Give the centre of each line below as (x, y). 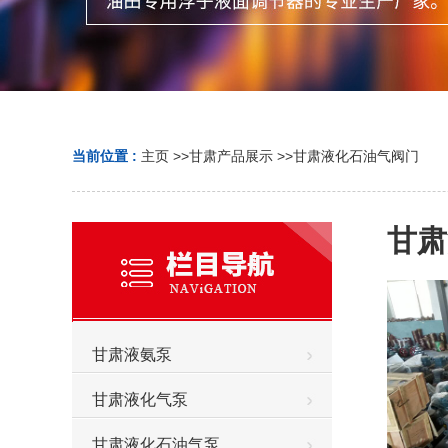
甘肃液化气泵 (140, 399)
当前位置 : (106, 156)
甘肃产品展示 (231, 156)
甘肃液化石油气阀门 (356, 156)
